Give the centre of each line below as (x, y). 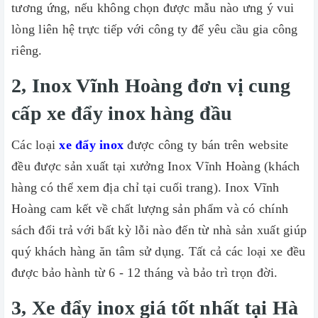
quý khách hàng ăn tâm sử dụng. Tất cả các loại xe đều (159, 251)
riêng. (27, 50)
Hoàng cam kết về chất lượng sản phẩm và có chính (150, 209)
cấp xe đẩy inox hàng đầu (122, 113)
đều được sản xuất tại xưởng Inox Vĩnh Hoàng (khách (156, 166)
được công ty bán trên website (206, 145)
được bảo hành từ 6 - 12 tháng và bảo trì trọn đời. (145, 273)
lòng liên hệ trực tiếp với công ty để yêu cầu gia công (155, 29)
